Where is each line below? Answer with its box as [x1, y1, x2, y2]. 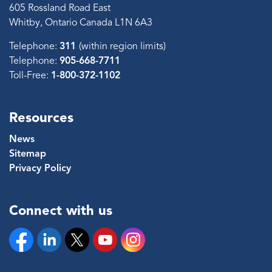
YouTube [92, 245, 131, 258]
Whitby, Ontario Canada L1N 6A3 [9, 16, 152, 29]
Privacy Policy [9, 162, 71, 175]
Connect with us [9, 202, 112, 219]
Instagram [120, 245, 165, 258]
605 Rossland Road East [9, 2, 110, 15]
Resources [9, 109, 73, 126]
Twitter [64, 245, 95, 258]
